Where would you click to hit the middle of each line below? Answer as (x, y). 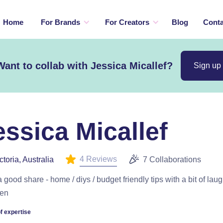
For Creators (127, 22)
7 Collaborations (172, 159)
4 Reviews (98, 159)
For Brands (60, 22)
